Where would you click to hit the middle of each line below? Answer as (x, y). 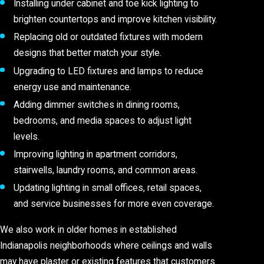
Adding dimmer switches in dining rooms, (97, 105)
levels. (27, 136)
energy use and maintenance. (73, 87)
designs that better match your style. (88, 53)
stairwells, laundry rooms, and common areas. (106, 170)
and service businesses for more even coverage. (114, 204)
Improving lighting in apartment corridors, (96, 154)
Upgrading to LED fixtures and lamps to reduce (109, 71)
